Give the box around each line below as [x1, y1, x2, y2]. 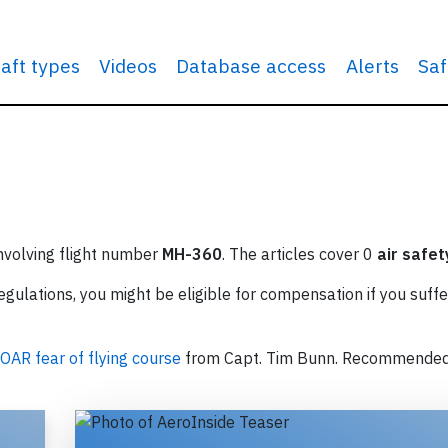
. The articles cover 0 [222, 244, 377, 264]
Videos [99, 53, 158, 78]
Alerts [345, 53, 399, 78]
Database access [176, 53, 327, 78]
